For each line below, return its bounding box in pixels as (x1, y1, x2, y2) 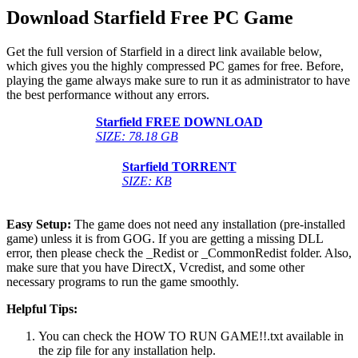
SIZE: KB (121, 174, 172, 189)
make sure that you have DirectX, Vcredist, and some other (6, 261, 304, 275)
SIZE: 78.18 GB (95, 129, 178, 144)
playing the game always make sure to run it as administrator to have (6, 74, 350, 88)
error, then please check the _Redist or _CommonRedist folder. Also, (6, 246, 352, 261)
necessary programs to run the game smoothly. (6, 275, 239, 289)
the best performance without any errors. (6, 88, 209, 102)
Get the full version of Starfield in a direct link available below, (6, 45, 322, 59)
